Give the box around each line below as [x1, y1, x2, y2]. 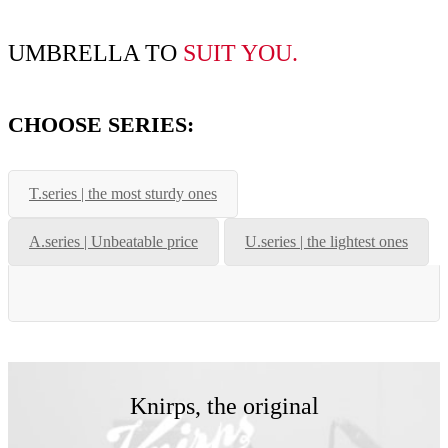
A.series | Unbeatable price [29, 232, 198, 250]
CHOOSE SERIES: [8, 111, 194, 137]
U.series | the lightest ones [245, 232, 408, 250]
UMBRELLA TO [8, 39, 183, 66]
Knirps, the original [129, 392, 319, 419]
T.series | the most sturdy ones [29, 184, 217, 202]
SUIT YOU [183, 39, 292, 66]
